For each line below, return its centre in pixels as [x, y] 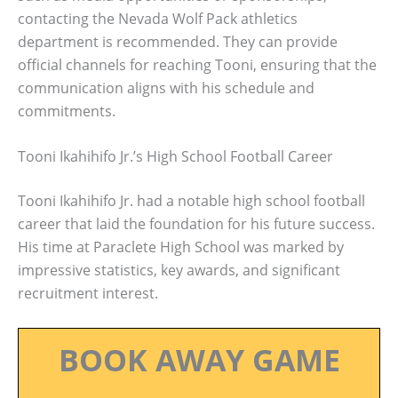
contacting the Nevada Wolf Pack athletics [158, 18]
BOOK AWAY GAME [199, 359]
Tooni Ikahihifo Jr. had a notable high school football [191, 201]
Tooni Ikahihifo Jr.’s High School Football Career [175, 157]
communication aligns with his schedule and [166, 88]
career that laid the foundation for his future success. [196, 224]
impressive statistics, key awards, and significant [179, 271]
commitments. [67, 111]
